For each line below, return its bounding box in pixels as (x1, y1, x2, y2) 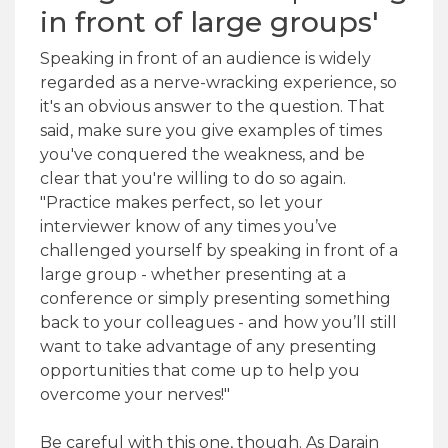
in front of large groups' (40, 5, 379, 39)
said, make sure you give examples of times (40, 121, 382, 140)
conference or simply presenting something (40, 289, 391, 308)
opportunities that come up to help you (40, 361, 360, 380)
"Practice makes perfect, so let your (40, 193, 323, 212)
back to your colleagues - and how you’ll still (40, 313, 397, 332)
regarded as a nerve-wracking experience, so (40, 73, 397, 92)
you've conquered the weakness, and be (40, 145, 365, 164)
